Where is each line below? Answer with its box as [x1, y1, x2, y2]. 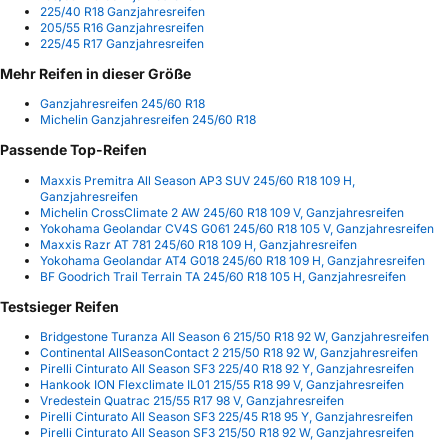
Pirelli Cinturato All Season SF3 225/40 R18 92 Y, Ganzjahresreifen [40, 360, 414, 376]
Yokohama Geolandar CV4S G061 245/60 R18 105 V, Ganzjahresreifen [40, 220, 434, 236]
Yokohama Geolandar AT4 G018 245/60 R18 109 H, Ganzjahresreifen [40, 252, 425, 268]
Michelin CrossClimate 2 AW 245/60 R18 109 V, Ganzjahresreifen [40, 204, 404, 220]
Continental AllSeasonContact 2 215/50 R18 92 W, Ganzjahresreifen [40, 344, 418, 360]
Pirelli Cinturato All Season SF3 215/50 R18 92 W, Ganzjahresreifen [40, 424, 414, 440]
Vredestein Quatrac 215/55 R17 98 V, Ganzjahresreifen [40, 392, 344, 408]
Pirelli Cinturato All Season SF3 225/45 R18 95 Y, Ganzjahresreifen [40, 408, 413, 424]
